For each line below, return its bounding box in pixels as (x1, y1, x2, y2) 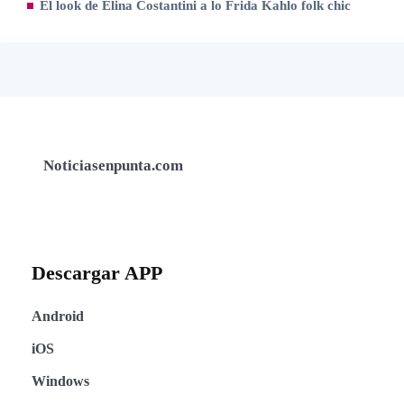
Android (32, 308, 84, 324)
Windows (32, 373, 89, 389)
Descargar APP (32, 262, 162, 284)
